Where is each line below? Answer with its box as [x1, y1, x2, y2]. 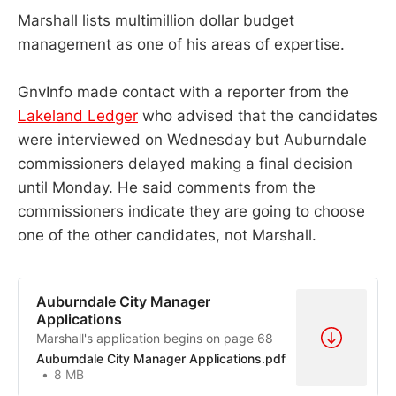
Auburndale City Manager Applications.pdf [36, 350, 286, 366]
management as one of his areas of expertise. [18, 34, 349, 53]
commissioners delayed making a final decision [18, 154, 353, 172]
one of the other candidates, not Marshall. [18, 225, 316, 244]
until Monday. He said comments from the [18, 178, 316, 196]
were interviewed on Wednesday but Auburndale [18, 130, 367, 148]
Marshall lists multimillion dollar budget [18, 11, 294, 29]
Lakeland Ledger [18, 106, 138, 125]
